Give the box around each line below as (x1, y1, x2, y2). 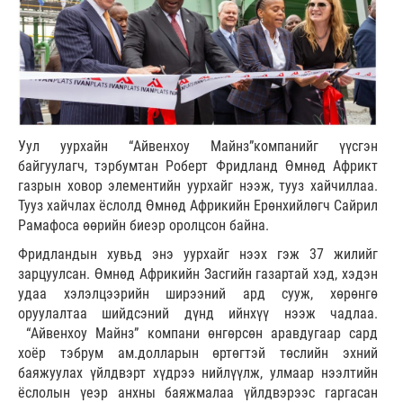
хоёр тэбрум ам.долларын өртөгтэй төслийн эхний (18, 344, 378, 362)
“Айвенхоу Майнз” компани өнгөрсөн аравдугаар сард (18, 324, 378, 342)
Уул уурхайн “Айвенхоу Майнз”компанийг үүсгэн (18, 137, 378, 155)
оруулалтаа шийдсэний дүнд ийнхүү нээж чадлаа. (18, 304, 378, 322)
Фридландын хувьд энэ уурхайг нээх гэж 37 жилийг (18, 245, 378, 263)
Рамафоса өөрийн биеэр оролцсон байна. (18, 216, 269, 234)
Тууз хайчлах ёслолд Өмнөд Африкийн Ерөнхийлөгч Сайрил (18, 196, 378, 214)
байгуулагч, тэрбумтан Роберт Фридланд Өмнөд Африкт (18, 157, 378, 175)
